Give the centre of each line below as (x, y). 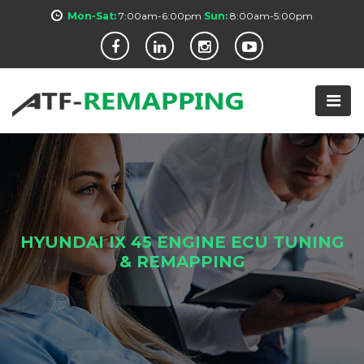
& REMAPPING (182, 262)
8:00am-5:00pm (271, 16)
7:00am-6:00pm (160, 16)
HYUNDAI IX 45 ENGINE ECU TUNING (182, 242)
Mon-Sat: (92, 16)
